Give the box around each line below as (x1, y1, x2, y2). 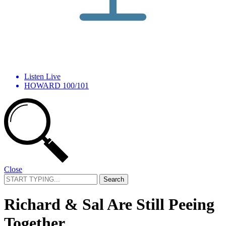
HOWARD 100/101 (24, 81, 89, 90)
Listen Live (24, 72, 61, 81)
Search (4, 173, 25, 182)
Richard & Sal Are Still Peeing (4, 195, 214, 214)
